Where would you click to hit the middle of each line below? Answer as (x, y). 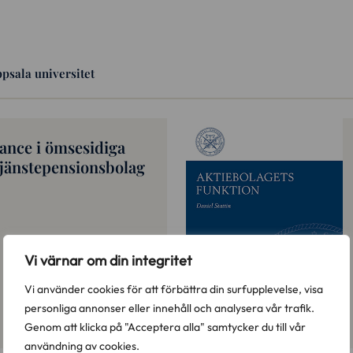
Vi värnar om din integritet (108, 260)
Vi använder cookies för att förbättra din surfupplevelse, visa (174, 289)
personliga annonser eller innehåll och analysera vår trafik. (169, 308)
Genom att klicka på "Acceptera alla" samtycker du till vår (165, 327)
